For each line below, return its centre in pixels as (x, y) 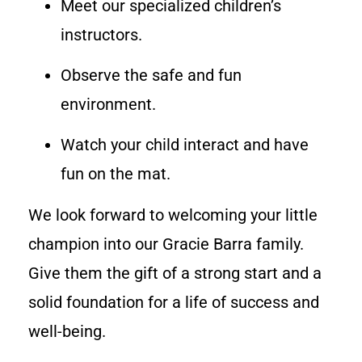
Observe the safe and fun (151, 76)
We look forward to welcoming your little (173, 215)
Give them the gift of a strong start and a (175, 273)
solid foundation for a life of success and (174, 302)
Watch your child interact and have (185, 145)
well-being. (67, 331)
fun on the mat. (116, 174)
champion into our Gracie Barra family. (166, 244)
